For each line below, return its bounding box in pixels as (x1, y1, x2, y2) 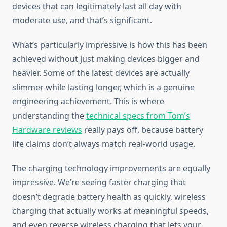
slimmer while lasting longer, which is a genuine (12, 82, 195, 93)
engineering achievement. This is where (12, 96, 164, 107)
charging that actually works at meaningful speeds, (12, 205, 209, 217)
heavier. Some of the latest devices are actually (12, 67, 190, 79)
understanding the (12, 110, 86, 122)
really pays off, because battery (82, 124, 203, 136)
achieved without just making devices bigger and (12, 53, 200, 65)
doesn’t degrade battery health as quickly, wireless (12, 191, 206, 203)
